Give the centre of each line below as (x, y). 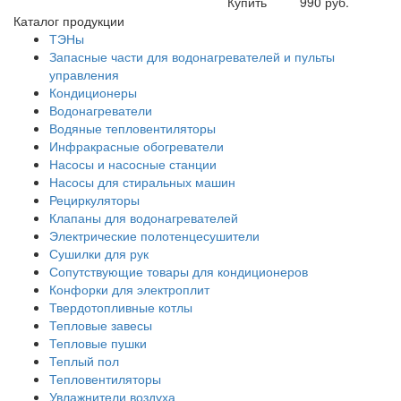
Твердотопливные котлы (121, 307)
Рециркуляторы (94, 200)
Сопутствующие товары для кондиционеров (179, 272)
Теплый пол (84, 361)
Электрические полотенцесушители (154, 236)
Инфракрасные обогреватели (137, 146)
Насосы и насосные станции (133, 164)
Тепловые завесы (101, 325)
